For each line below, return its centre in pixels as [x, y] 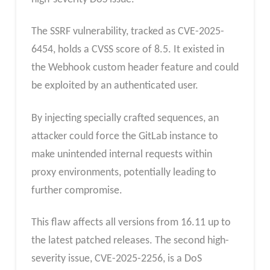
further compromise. [77, 190]
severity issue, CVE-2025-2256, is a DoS [116, 259]
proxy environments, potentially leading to [124, 172]
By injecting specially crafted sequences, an [125, 118]
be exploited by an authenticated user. [115, 86]
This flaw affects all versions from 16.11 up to [131, 223]
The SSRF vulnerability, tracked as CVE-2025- [127, 32]
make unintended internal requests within [121, 154]
